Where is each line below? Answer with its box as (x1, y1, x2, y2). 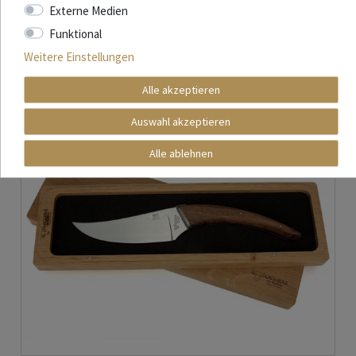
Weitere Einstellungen (24, 48, 134, 64)
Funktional (48, 25, 102, 41)
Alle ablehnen (149, 145, 213, 160)
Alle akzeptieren (141, 82, 220, 96)
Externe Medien (48, 2, 128, 17)
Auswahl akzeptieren (131, 114, 230, 128)
